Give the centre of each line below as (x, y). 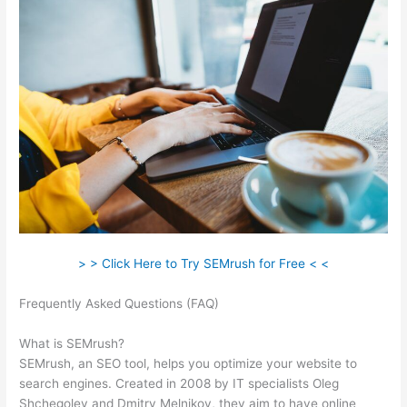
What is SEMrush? (72, 343)
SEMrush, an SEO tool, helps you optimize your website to (189, 363)
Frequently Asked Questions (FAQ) (121, 303)
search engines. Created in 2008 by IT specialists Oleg (179, 383)
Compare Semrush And (291, 303)
